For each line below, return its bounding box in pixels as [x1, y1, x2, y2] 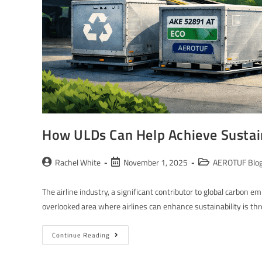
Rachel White [55, 156, 101, 168]
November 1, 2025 [123, 156, 188, 168]
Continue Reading [52, 230, 110, 240]
